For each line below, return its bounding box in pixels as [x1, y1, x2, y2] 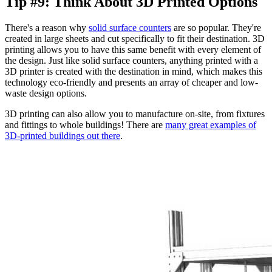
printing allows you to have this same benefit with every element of [5, 44, 261, 55]
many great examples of [165, 119, 256, 130]
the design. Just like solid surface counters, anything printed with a [5, 55, 258, 66]
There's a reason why [5, 22, 89, 33]
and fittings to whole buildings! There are [5, 119, 165, 130]
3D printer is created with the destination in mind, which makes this [5, 66, 262, 76]
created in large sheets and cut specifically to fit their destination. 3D [5, 33, 265, 44]
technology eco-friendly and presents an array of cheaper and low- [5, 76, 258, 87]
